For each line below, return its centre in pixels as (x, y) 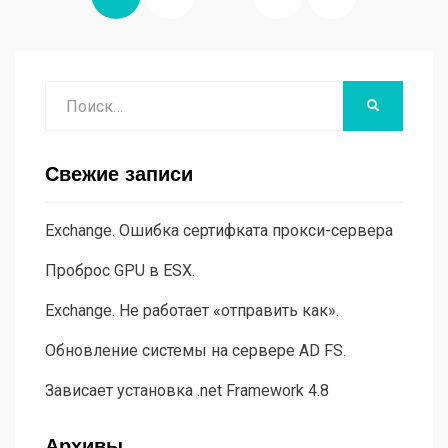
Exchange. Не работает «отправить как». (192, 311)
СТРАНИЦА (364, 44)
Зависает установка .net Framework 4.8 (187, 391)
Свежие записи (119, 174)
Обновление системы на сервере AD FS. (195, 351)
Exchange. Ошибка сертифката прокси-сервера (219, 231)
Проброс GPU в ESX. (120, 271)
